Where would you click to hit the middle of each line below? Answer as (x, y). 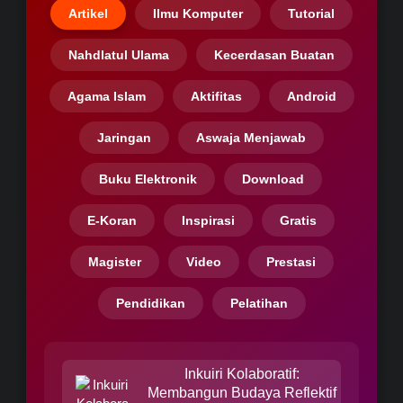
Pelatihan (259, 304)
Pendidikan (150, 304)
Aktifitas (216, 97)
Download (273, 179)
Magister (114, 262)
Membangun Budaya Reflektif (242, 393)
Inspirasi (208, 221)
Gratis (298, 221)
